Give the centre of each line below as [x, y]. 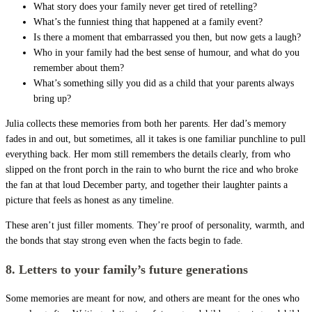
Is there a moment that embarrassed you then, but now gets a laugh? [167, 37]
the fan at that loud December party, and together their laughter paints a [147, 185]
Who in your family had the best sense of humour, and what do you [166, 52]
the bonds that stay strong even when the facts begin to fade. [124, 240]
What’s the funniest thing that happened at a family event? [148, 22]
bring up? [52, 98]
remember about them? [79, 68]
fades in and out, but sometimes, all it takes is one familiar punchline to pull [156, 139]
